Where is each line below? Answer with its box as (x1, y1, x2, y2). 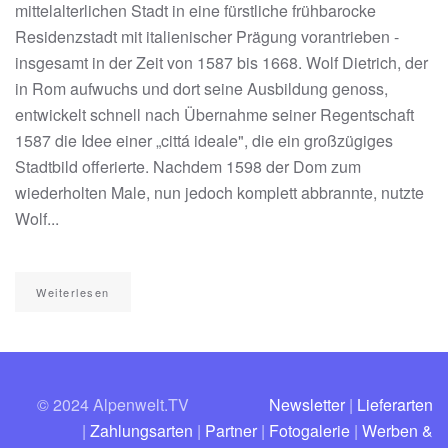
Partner (205, 419, 257, 443)
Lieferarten (357, 393, 433, 417)
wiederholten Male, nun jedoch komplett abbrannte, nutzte (15, 181, 424, 205)
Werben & (362, 419, 433, 443)
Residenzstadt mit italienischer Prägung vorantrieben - (15, 25, 399, 49)
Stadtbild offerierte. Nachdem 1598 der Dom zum (15, 155, 361, 179)
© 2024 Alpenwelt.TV (37, 393, 269, 417)
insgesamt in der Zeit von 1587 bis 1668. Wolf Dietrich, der (15, 51, 428, 75)
